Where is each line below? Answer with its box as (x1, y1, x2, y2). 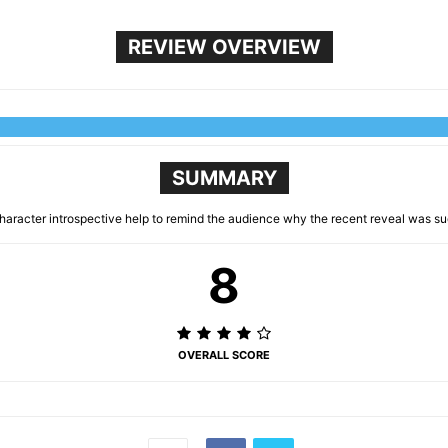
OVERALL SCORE (178, 348, 270, 362)
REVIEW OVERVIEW (127, 35, 321, 59)
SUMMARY (171, 166, 277, 190)
